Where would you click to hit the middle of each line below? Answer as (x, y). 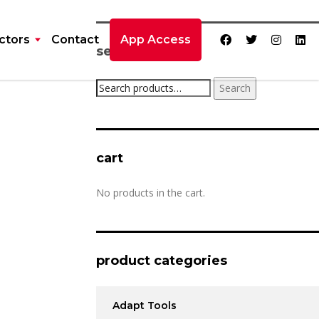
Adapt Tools (144, 305)
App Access (156, 40)
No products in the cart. (150, 193)
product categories (161, 261)
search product (147, 51)
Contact (75, 40)
